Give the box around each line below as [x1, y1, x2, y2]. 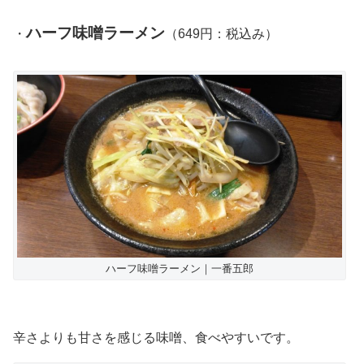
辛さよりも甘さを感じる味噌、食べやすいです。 [13, 330, 299, 344]
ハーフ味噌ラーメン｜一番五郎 [106, 262, 253, 275]
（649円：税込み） [165, 27, 278, 41]
